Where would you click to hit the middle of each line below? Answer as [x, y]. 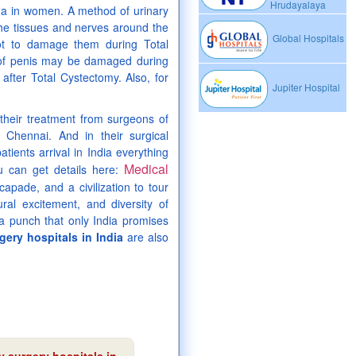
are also [146, 237]
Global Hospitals [307, 38]
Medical [146, 169]
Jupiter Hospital [305, 87]
